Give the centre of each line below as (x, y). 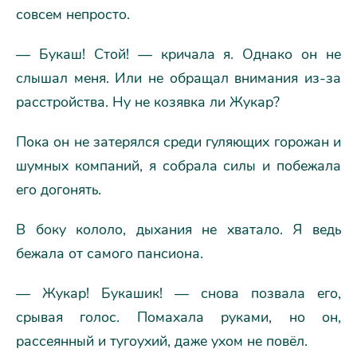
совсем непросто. (73, 14)
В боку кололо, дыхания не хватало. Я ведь (178, 229)
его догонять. (59, 190)
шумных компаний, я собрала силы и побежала (178, 166)
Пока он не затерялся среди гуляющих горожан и (178, 142)
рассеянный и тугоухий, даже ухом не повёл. (162, 341)
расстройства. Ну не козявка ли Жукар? (148, 102)
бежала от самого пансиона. (110, 253)
